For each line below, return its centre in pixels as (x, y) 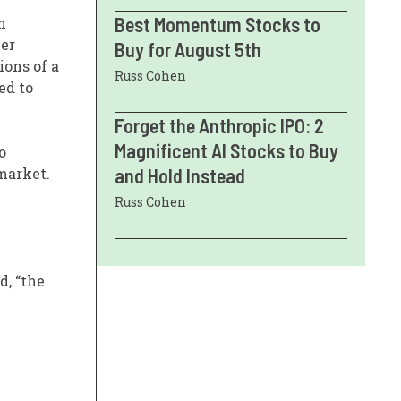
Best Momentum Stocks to (218, 24)
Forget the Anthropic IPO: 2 (219, 125)
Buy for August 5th (188, 49)
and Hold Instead (180, 175)
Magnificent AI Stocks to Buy (226, 150)
